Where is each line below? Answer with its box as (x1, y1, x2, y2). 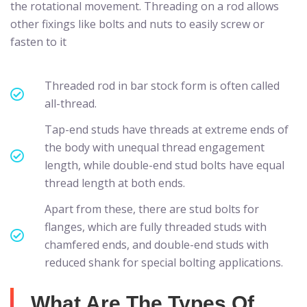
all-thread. (45, 95, 97, 111)
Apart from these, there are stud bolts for (45, 201, 259, 217)
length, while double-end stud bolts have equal (45, 157, 284, 173)
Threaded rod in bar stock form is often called (45, 77, 280, 93)
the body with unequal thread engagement (45, 139, 265, 155)
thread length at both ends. (45, 175, 185, 191)
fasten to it (10, 34, 66, 49)
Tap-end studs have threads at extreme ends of (45, 121, 288, 137)
